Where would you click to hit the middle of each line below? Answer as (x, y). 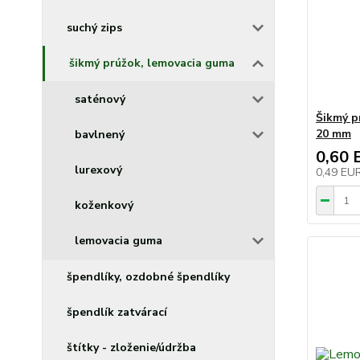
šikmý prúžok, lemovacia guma (152, 63)
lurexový (98, 170)
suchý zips (94, 28)
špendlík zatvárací (117, 312)
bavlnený (100, 135)
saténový (100, 99)
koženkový (104, 205)
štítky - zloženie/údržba (131, 348)
